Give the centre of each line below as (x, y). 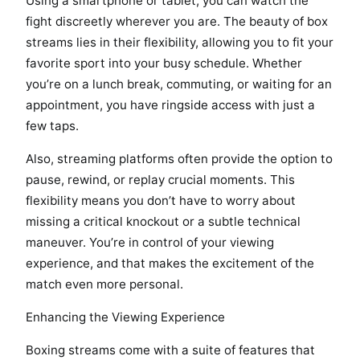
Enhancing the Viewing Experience (125, 317)
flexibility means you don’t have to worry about (161, 200)
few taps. (52, 125)
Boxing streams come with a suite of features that (170, 350)
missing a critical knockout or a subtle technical (163, 221)
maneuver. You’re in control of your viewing (150, 242)
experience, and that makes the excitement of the (170, 263)
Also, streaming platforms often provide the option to (179, 158)
